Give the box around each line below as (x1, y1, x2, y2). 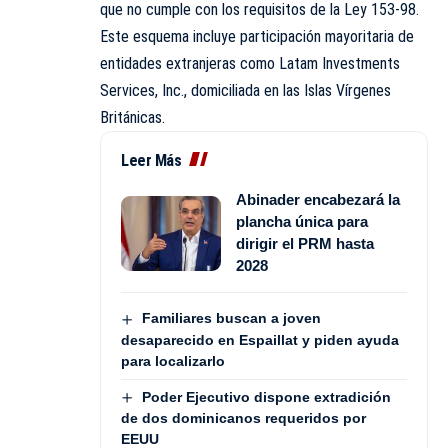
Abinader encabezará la (236, 191, 400, 209)
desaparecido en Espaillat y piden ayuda (121, 331, 399, 348)
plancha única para (236, 213, 368, 231)
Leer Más (121, 151, 181, 171)
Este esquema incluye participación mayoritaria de (100, 27, 414, 47)
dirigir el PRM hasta (236, 235, 374, 253)
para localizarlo (121, 352, 225, 369)
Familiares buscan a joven (141, 310, 321, 327)
